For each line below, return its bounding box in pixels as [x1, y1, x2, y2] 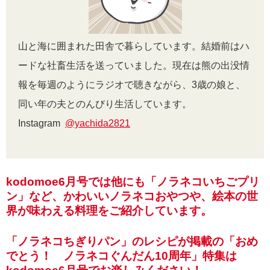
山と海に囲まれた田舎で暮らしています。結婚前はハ [18, 40, 250, 51]
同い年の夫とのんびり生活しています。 [18, 98, 194, 109]
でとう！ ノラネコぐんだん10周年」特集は [6, 249, 237, 262]
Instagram [18, 118, 65, 128]
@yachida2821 [65, 118, 130, 128]
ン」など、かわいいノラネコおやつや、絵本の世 [6, 189, 258, 202]
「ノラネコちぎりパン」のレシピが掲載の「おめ [6, 234, 258, 248]
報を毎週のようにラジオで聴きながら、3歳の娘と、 [18, 79, 245, 90]
